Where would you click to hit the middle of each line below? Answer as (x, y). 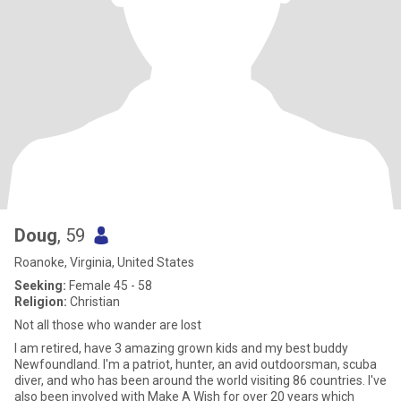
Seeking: (40, 286)
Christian (94, 302)
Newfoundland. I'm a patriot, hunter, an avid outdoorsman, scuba (196, 364)
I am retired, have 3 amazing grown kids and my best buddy (181, 348)
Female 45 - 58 (109, 286)
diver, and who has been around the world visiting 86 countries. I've (200, 380)
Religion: (41, 302)
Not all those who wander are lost (108, 325)
